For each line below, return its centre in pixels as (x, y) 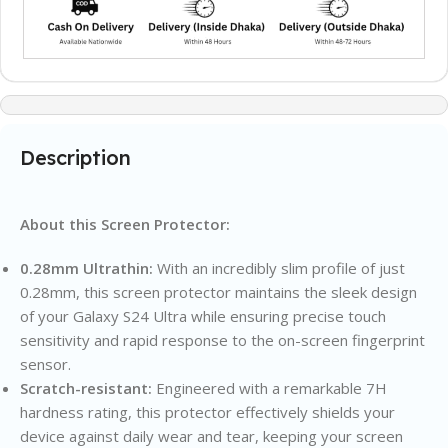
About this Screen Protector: (125, 223)
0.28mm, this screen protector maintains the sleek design (218, 291)
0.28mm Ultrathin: (86, 267)
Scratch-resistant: (86, 387)
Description (75, 157)
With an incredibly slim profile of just (279, 267)
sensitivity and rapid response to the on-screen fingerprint (222, 339)
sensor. (45, 363)
